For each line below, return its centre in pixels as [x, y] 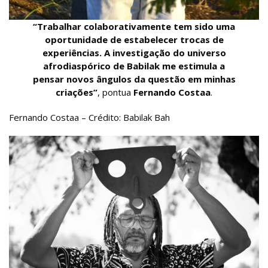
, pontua [115, 92]
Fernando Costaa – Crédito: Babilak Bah [89, 118]
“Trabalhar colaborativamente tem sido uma [134, 27]
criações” [77, 92]
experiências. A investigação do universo [134, 53]
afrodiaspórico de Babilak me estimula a [134, 66]
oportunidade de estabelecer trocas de [134, 40]
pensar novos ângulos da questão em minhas [134, 79]
